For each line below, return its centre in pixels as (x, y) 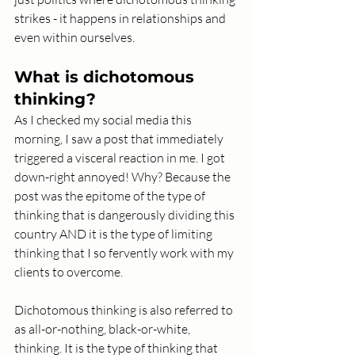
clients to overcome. (70, 272)
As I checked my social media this (104, 120)
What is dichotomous (107, 77)
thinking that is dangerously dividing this (126, 215)
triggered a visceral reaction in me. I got (121, 158)
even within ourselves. (76, 38)
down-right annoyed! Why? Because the (124, 177)
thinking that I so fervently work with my (125, 253)
